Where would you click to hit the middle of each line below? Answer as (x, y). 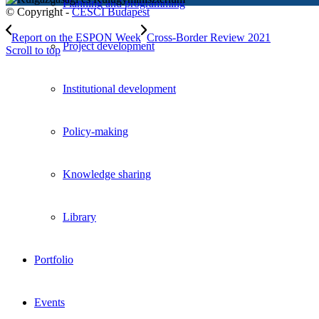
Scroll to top (33, 50)
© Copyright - (39, 11)
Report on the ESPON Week (76, 37)
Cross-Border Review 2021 (209, 37)
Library (79, 217)
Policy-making (95, 131)
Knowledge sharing (107, 174)
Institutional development (119, 89)
